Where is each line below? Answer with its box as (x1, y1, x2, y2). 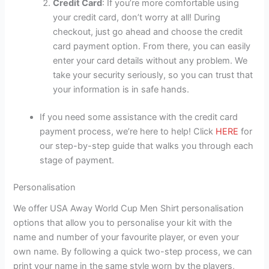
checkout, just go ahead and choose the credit (53, 26, 243, 37)
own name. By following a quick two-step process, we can (13, 246, 253, 257)
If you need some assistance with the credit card (40, 111, 238, 122)
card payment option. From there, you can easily (53, 40, 251, 52)
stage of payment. (40, 154, 115, 166)
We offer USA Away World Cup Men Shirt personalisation (13, 202, 244, 214)
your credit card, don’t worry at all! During (53, 11, 221, 23)
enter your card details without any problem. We (53, 55, 248, 66)
